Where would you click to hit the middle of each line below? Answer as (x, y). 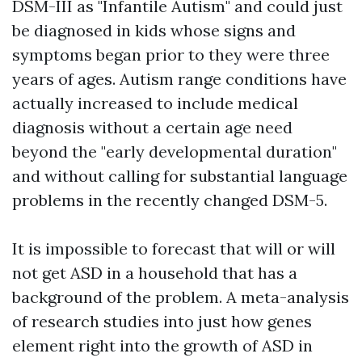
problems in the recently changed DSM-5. (170, 200)
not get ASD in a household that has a (155, 273)
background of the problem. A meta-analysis (181, 297)
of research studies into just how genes (162, 321)
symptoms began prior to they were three (171, 55)
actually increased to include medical (155, 103)
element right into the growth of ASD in (162, 345)
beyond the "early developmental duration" (175, 152)
